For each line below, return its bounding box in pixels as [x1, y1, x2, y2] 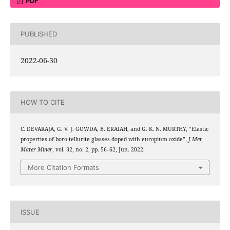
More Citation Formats [28, 163, 99, 172]
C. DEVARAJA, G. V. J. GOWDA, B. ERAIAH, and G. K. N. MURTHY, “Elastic [20, 125, 208, 132]
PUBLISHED [20, 30, 57, 39]
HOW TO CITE [20, 98, 65, 107]
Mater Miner [20, 145, 52, 153]
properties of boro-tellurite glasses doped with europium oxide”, [20, 135, 188, 143]
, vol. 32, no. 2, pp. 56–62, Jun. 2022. [52, 145, 145, 153]
